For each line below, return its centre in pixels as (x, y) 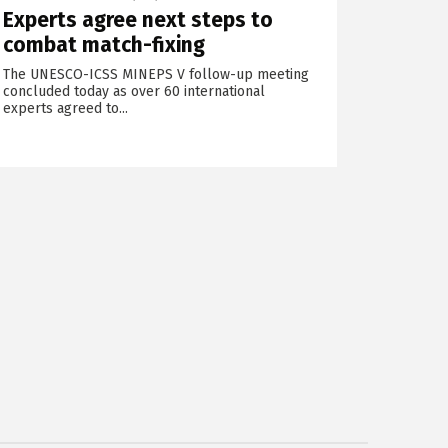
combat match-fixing (104, 44)
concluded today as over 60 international (134, 91)
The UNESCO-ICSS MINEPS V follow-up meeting (156, 74)
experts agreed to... (66, 108)
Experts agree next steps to (138, 19)
